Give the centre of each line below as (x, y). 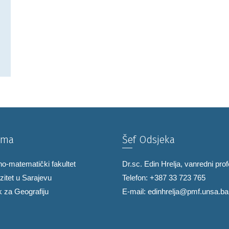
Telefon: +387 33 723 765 (164, 178)
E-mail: (135, 191)
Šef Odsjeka (148, 140)
